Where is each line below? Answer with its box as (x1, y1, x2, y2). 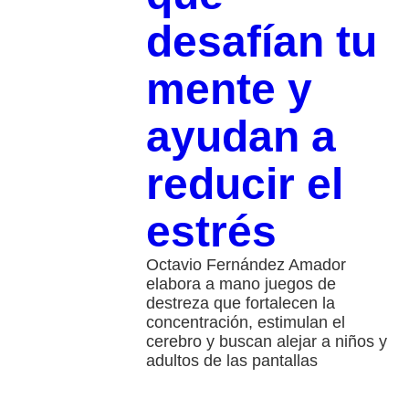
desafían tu (145, 16, 377, 66)
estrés (145, 206, 277, 256)
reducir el (145, 159, 343, 208)
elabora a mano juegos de (145, 274, 336, 293)
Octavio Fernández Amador (145, 255, 346, 274)
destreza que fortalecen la (145, 293, 335, 312)
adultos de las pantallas (145, 351, 318, 370)
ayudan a (145, 111, 336, 161)
